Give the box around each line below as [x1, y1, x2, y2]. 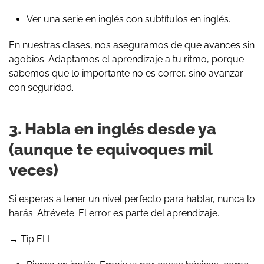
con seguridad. [9, 81, 74, 93]
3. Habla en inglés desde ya [9, 118, 216, 138]
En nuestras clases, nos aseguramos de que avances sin [9, 39, 255, 51]
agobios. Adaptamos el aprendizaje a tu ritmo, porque [9, 53, 244, 65]
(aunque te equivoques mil [9, 139, 212, 159]
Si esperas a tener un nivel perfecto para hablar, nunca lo [9, 193, 255, 204]
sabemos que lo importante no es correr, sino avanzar [9, 67, 243, 79]
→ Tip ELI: [9, 233, 52, 245]
